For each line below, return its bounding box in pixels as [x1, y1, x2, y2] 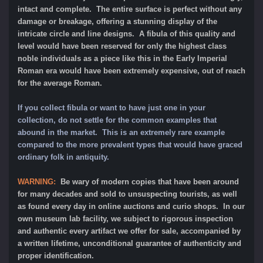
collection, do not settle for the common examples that [18, 115, 217, 124]
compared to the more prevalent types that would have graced [18, 140, 242, 149]
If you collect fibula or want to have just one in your [18, 103, 205, 112]
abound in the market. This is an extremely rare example [18, 127, 225, 137]
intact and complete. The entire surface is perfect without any [18, 4, 242, 14]
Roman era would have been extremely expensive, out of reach [18, 66, 245, 75]
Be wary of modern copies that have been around [60, 177, 239, 186]
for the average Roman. [18, 78, 107, 87]
